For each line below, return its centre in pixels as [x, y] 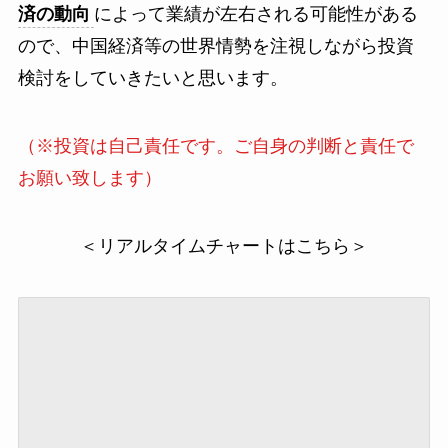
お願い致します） [89, 177]
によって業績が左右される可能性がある [255, 13]
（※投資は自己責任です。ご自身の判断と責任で [215, 145]
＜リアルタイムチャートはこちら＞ [224, 245]
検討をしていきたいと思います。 [152, 77]
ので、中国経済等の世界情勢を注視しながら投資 [215, 45]
